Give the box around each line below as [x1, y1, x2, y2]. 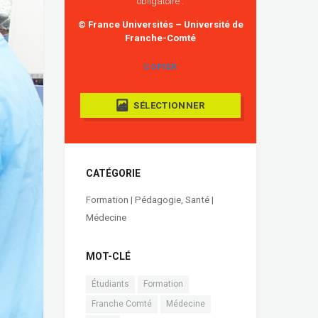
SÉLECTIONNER [133, 100, 205, 111]
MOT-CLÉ [86, 251, 131, 263]
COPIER [143, 62, 177, 72]
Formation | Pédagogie [86, 194, 181, 206]
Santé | [185, 194, 214, 206]
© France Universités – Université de [77, 19, 243, 31]
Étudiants [92, 279, 129, 290]
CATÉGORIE [86, 168, 141, 180]
